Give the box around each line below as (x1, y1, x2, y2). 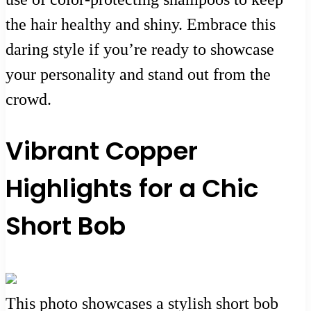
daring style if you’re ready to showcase (6, 40, 274, 59)
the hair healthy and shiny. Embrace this (6, 15, 276, 34)
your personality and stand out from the (6, 65, 271, 84)
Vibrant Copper (6, 133, 198, 169)
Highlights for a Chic (6, 171, 258, 207)
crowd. (6, 90, 51, 109)
